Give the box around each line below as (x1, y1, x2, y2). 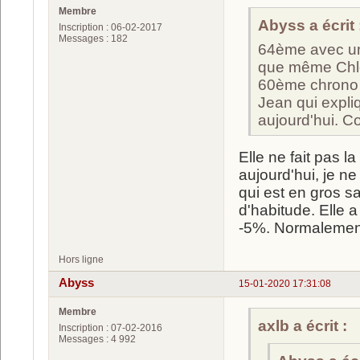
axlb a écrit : (258, 317, 347, 334)
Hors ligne (59, 254, 104, 266)
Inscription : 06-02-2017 (59, 22, 162, 34)
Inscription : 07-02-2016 (59, 321, 162, 333)
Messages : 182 (59, 33, 128, 45)
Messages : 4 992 (59, 333, 136, 345)
